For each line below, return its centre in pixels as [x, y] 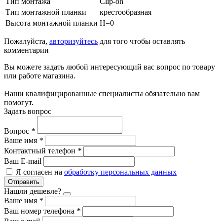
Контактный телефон [41, 150]
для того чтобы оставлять [141, 41]
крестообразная [126, 12]
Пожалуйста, [27, 41]
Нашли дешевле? [33, 191]
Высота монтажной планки [52, 23]
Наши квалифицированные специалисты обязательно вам [102, 93]
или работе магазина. [40, 75]
